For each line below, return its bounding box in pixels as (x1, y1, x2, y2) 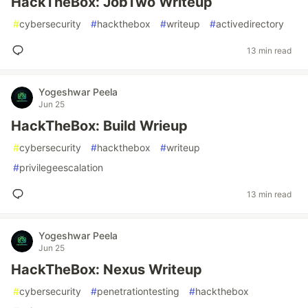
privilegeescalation (19, 162, 103, 173)
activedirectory (216, 18, 284, 30)
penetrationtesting (97, 285, 179, 297)
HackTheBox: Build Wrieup (11, 118, 188, 134)
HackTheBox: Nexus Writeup (11, 261, 202, 278)
